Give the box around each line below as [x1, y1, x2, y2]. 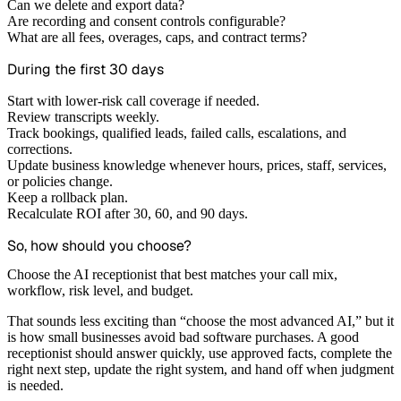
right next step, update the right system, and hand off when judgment [7, 361, 394, 377]
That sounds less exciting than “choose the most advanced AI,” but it [7, 312, 394, 328]
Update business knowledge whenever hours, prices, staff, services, [7, 157, 387, 173]
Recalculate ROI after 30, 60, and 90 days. [7, 205, 248, 221]
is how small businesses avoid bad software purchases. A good [7, 328, 359, 345]
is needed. [7, 377, 64, 393]
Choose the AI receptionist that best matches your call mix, [7, 266, 337, 282]
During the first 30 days [7, 59, 164, 79]
